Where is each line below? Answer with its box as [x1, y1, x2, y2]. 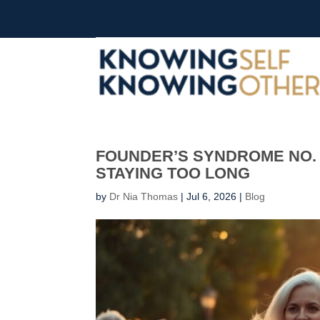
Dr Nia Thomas [109, 191, 179, 202]
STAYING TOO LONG [96, 164, 251, 182]
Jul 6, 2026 [186, 191, 237, 202]
